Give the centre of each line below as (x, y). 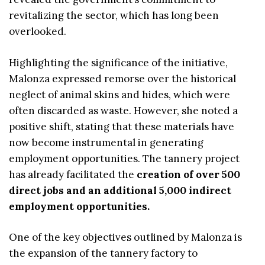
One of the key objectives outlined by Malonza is (125, 237)
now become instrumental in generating (106, 142)
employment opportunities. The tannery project (124, 158)
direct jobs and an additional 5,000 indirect (120, 190)
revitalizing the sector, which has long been (114, 16)
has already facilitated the (73, 174)
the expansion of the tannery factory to (103, 253)
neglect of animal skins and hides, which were (119, 94)
